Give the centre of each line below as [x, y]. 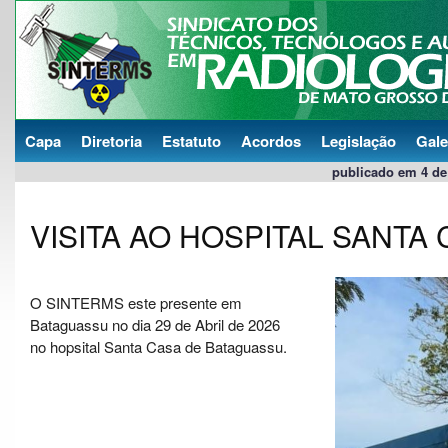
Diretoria [111, 141]
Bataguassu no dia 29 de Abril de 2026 [155, 324]
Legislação [358, 141]
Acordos [271, 141]
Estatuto [191, 141]
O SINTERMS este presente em [136, 302]
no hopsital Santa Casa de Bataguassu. [158, 346]
